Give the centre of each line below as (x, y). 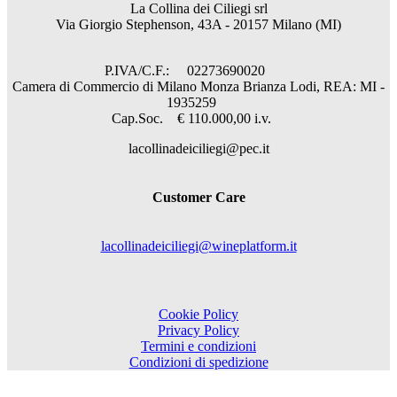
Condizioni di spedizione (198, 362)
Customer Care (198, 198)
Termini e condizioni (198, 346)
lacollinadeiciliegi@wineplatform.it (198, 246)
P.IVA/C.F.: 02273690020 (198, 70)
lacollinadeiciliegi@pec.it (198, 148)
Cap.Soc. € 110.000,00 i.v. (198, 118)
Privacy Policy (198, 330)
